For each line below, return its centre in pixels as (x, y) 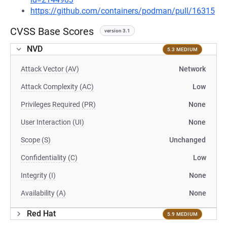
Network (192, 69)
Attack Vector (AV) (50, 69)
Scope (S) (36, 140)
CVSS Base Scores (52, 31)
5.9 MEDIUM (182, 214)
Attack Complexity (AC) (57, 87)
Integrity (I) (38, 175)
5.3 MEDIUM (182, 49)
